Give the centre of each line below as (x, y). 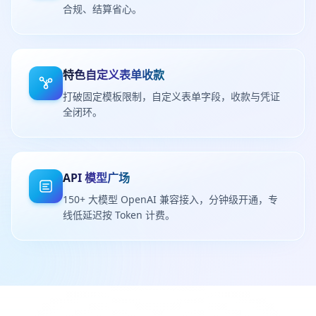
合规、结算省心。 (102, 9)
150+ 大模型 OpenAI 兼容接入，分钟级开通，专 (170, 199)
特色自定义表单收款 (114, 75)
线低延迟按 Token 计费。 (119, 215)
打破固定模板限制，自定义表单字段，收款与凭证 (171, 96)
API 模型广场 (96, 178)
